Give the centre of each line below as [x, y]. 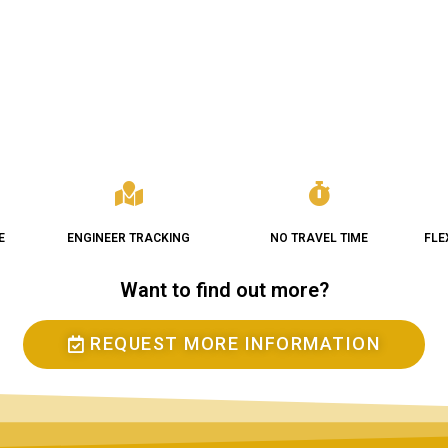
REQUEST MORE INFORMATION [235, 344]
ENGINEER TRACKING [129, 237]
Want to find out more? [224, 290]
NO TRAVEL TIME [318, 237]
